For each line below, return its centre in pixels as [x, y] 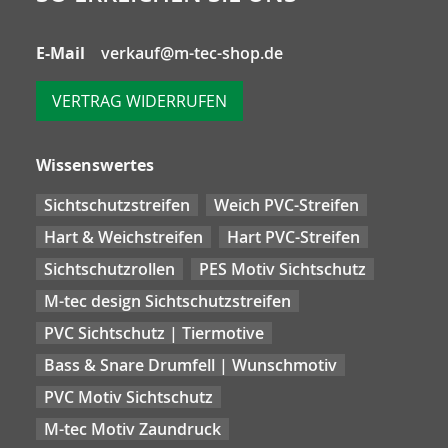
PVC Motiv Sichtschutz [128, 397]
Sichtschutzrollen [109, 269]
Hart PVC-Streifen [293, 237]
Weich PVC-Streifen [286, 205]
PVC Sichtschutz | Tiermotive [154, 333]
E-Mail [60, 53]
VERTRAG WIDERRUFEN [139, 101]
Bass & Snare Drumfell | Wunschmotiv [190, 365]
